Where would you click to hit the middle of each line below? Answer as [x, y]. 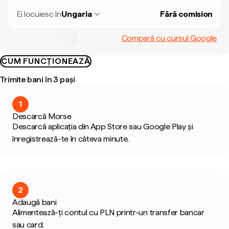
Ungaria [76, 14]
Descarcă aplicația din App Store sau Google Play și [103, 127]
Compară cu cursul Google [169, 38]
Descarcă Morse [42, 116]
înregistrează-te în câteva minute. [71, 139]
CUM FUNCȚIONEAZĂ [46, 61]
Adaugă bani [35, 202]
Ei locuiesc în [39, 14]
